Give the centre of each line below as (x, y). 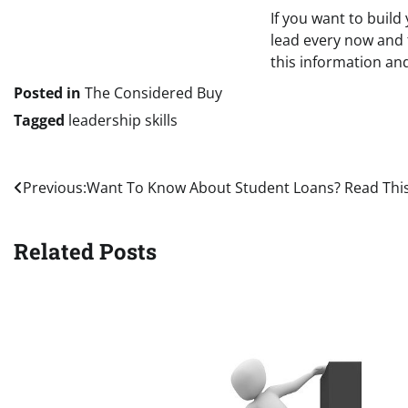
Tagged (41, 120)
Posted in (49, 92)
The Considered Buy (153, 92)
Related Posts (85, 251)
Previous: (55, 187)
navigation (70, 224)
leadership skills (123, 120)
